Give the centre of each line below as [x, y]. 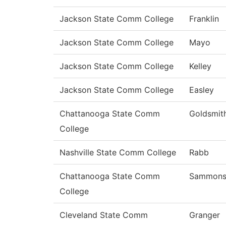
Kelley [200, 66]
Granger [205, 215]
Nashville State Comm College [118, 153]
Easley [202, 90]
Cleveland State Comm [104, 215]
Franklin [204, 19]
